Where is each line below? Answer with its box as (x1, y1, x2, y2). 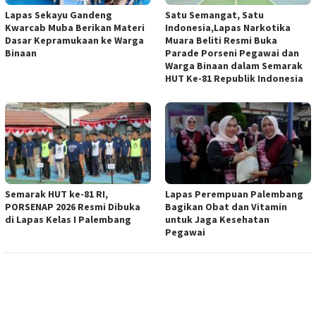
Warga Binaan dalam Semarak (165, 59, 303, 73)
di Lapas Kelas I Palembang (5, 213, 131, 226)
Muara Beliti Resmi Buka (165, 34, 277, 47)
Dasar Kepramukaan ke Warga (5, 34, 144, 47)
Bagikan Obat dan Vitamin (165, 200, 287, 214)
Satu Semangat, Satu (165, 8, 264, 22)
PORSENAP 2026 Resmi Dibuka (5, 200, 140, 214)
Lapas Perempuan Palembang (165, 188, 303, 201)
